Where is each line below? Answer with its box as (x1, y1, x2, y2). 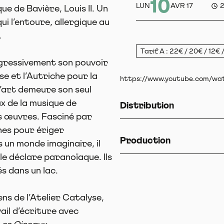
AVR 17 (170, 1, 193, 9)
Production (120, 135, 170, 146)
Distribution (120, 100, 174, 111)
